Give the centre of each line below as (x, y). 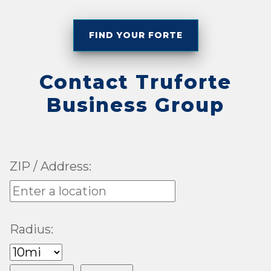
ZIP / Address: (51, 166)
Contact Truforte (135, 82)
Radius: (31, 229)
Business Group (135, 105)
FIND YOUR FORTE (135, 35)
